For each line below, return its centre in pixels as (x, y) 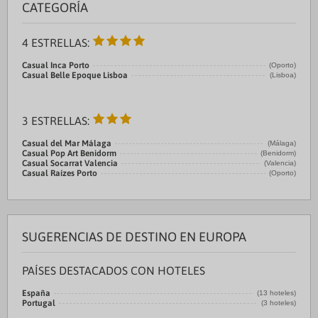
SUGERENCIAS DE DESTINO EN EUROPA (134, 237)
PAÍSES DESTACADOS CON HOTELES (114, 270)
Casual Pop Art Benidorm (69, 153)
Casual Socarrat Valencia (70, 163)
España (36, 293)
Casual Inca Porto (56, 65)
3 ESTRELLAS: (57, 121)
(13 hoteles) (276, 293)
